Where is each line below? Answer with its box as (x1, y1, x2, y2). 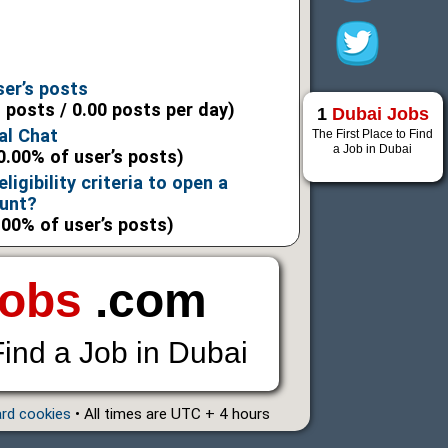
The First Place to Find (312, 127, 434, 141)
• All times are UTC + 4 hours (70, 405, 270, 424)
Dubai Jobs (331, 104, 429, 124)
